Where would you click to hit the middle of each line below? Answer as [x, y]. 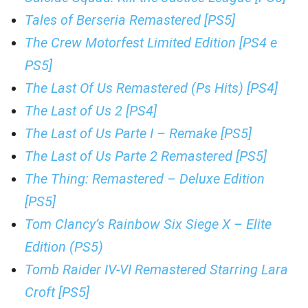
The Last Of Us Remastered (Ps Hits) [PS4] [151, 88]
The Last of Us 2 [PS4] [91, 111]
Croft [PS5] [57, 292]
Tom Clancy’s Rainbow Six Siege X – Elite [148, 224]
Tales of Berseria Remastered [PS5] [130, 20]
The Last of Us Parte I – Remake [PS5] [138, 133]
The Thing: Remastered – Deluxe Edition [145, 179]
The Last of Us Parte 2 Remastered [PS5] [146, 156]
